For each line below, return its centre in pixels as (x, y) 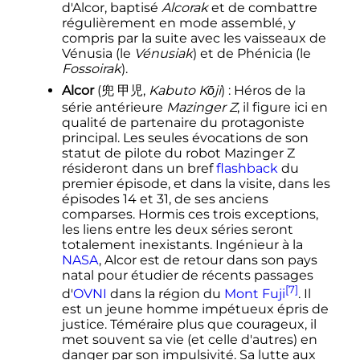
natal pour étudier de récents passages (187, 275)
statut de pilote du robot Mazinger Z (178, 153)
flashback (247, 168)
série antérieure (114, 107)
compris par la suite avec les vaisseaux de (194, 38)
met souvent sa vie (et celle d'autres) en (189, 340)
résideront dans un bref (139, 168)
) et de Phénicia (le (252, 53)
